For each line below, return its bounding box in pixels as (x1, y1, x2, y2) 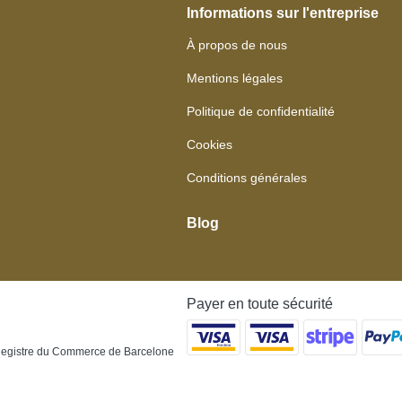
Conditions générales (187, 170, 307, 185)
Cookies (187, 137, 232, 152)
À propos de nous (187, 38, 287, 52)
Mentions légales (187, 71, 283, 85)
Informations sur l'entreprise (187, 5, 379, 21)
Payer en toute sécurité (187, 295, 333, 311)
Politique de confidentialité (187, 104, 335, 118)
